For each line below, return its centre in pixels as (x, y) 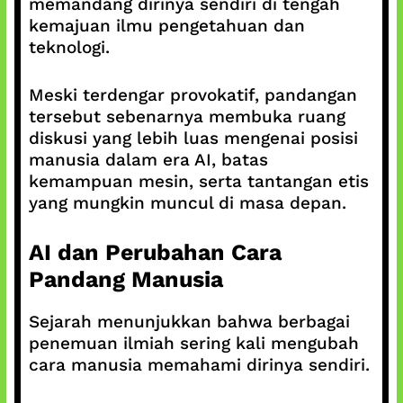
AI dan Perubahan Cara (155, 252)
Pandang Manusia (125, 279)
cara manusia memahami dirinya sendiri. (199, 365)
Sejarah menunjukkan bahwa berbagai (189, 322)
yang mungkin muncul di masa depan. (187, 202)
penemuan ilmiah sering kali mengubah (193, 343)
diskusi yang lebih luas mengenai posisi (193, 138)
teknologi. (69, 47)
